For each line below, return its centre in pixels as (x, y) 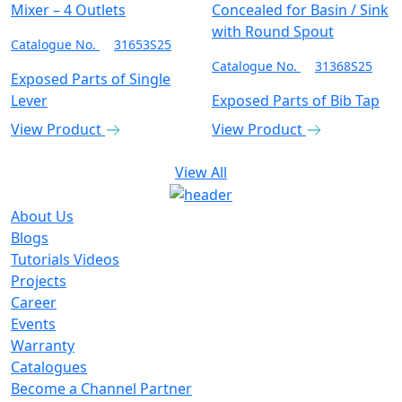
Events (33, 324)
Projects (39, 281)
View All (201, 172)
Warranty (43, 346)
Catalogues (49, 367)
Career (34, 303)
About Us (42, 217)
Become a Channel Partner (101, 389)
